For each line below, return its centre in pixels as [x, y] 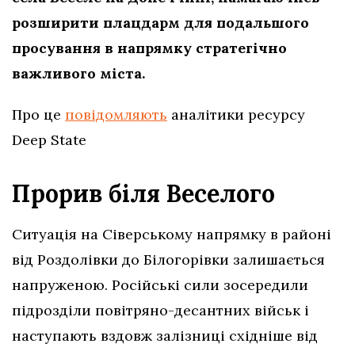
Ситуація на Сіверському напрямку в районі [172, 235]
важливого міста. [78, 74]
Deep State [49, 140]
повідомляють [116, 115]
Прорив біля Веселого [143, 194]
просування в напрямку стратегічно [149, 48]
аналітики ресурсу [236, 115]
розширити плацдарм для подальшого [160, 23]
